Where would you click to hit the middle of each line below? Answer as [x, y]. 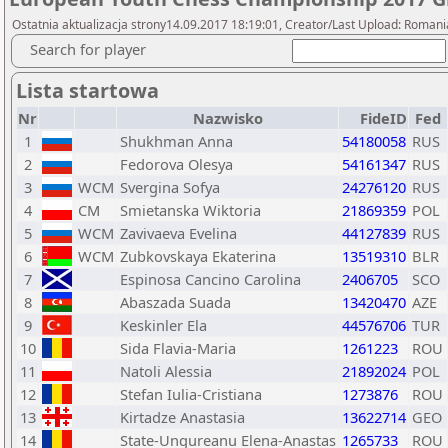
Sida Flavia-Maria [178, 348]
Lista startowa [87, 90]
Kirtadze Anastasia [182, 417]
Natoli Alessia [166, 371]
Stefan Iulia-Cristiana [191, 394]
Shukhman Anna [176, 141]
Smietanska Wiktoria [190, 210]
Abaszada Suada [175, 302]
